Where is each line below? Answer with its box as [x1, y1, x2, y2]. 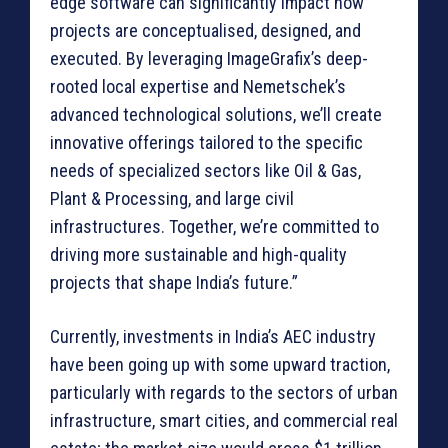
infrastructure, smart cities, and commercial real [50, 410, 398, 432]
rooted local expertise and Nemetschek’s [50, 76, 346, 98]
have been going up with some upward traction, [50, 354, 390, 376]
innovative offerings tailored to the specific [50, 132, 363, 154]
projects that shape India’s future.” [50, 272, 298, 294]
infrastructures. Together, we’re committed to [50, 216, 379, 238]
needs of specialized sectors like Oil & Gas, [50, 160, 361, 182]
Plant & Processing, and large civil [50, 188, 294, 210]
